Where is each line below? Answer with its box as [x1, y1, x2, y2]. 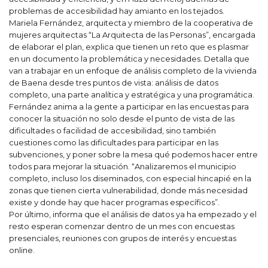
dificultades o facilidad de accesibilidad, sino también [9, 125, 216, 135]
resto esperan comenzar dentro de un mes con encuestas [9, 221, 234, 231]
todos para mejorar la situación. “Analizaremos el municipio [9, 161, 236, 171]
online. [9, 245, 35, 255]
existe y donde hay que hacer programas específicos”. [9, 197, 220, 207]
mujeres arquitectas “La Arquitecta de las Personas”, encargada [9, 29, 255, 39]
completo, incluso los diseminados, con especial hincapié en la [9, 173, 251, 183]
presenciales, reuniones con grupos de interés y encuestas [9, 233, 236, 243]
